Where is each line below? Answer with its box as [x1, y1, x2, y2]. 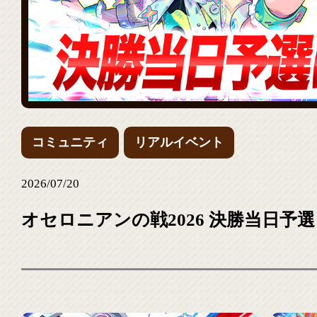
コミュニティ [32, 135, 108, 149]
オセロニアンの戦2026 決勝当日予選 [21, 210, 315, 229]
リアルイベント [134, 135, 224, 149]
